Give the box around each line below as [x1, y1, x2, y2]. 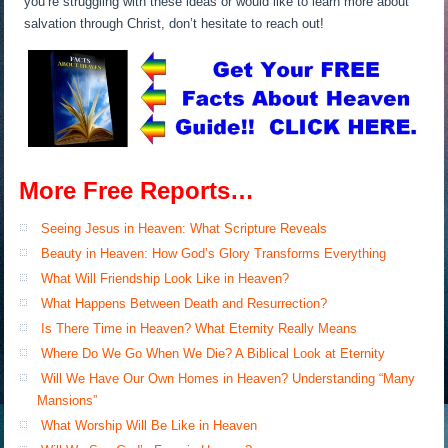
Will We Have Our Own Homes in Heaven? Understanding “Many [41, 371, 416, 387]
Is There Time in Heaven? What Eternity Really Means [41, 321, 358, 337]
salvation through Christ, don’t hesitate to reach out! [24, 15, 325, 31]
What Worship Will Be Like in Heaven [41, 418, 258, 434]
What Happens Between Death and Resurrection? [41, 296, 328, 312]
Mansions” [37, 393, 98, 409]
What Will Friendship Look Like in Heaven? [41, 271, 290, 287]
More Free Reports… [19, 177, 255, 205]
